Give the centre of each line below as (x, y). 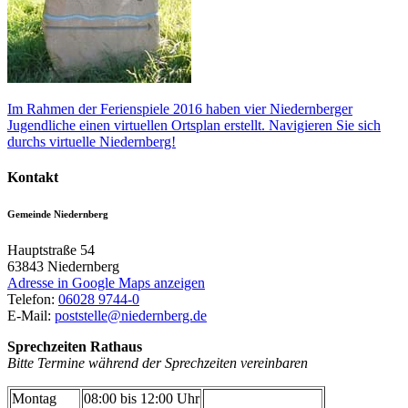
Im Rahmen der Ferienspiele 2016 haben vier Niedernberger (180, 108)
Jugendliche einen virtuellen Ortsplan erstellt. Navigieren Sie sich (194, 125)
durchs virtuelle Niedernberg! (92, 141)
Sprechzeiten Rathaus (75, 347)
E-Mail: (31, 316)
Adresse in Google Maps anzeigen (106, 283)
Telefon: (33, 300)
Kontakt (33, 178)
